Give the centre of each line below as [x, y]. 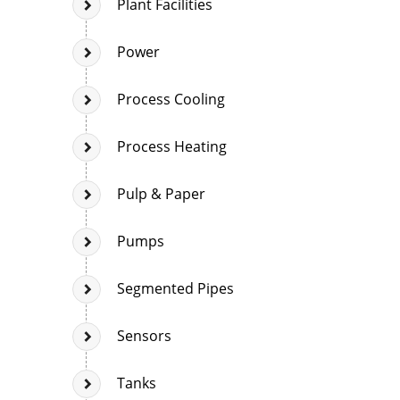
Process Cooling [171, 99]
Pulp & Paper [161, 193]
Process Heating [172, 146]
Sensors [144, 335]
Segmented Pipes [175, 288]
